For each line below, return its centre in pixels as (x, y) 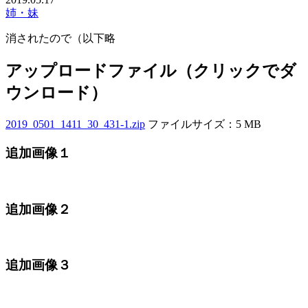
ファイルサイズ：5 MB (203, 124)
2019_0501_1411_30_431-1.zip (75, 124)
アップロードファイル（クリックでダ (151, 70)
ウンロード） (56, 92)
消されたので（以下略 (60, 38)
